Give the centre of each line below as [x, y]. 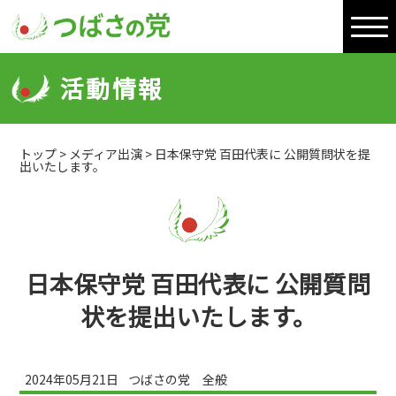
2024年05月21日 [72, 380]
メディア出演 [106, 153]
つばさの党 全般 [178, 380]
